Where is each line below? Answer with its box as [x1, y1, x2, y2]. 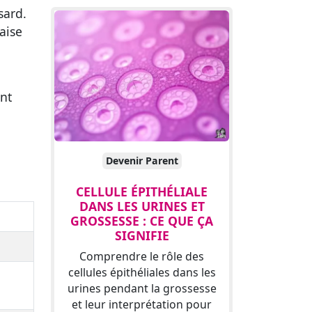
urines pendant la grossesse [67, 281, 217, 297]
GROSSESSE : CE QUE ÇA [70, 212, 213, 230]
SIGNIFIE [114, 227, 169, 244]
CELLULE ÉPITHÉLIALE [76, 183, 208, 201]
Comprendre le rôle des [79, 249, 204, 265]
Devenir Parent [105, 154, 178, 168]
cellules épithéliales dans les [68, 265, 216, 281]
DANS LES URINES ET [79, 198, 205, 215]
